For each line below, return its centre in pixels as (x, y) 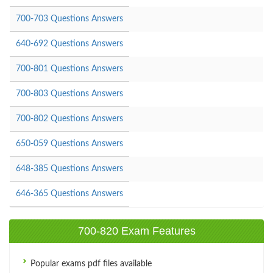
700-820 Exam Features (136, 231)
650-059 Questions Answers (69, 144)
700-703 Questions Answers (69, 19)
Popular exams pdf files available (90, 264)
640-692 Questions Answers (69, 44)
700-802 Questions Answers (69, 119)
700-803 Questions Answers (69, 94)
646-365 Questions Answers (69, 193)
